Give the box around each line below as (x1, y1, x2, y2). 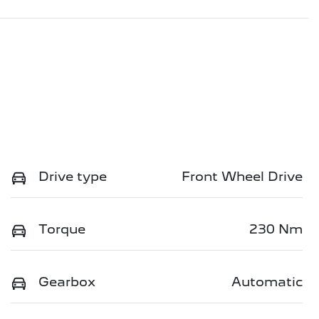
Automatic (231, 274, 303, 290)
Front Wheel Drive (182, 169, 303, 184)
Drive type (38, 169, 107, 184)
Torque (38, 221, 85, 237)
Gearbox (38, 274, 95, 290)
